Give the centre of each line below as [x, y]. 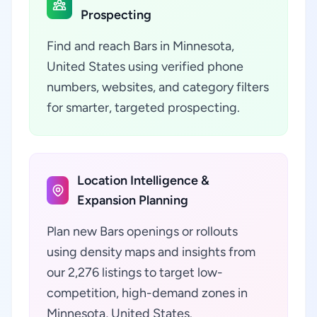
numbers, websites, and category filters [158, 87]
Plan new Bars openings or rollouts [142, 231]
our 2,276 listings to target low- [135, 272]
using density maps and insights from [151, 252]
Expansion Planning [133, 200]
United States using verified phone [145, 67]
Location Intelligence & [144, 180]
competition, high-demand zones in [147, 293]
